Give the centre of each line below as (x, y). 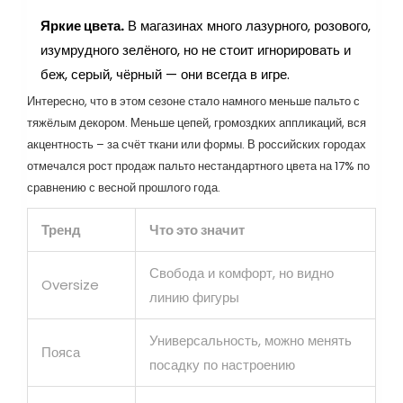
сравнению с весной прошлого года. (124, 188)
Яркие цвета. (82, 26)
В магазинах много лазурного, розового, (247, 26)
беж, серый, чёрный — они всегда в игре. (165, 75)
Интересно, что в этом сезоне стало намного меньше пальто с (193, 102)
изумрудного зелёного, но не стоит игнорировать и (196, 50)
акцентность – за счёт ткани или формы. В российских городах (197, 145)
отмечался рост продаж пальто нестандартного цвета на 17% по (198, 166)
